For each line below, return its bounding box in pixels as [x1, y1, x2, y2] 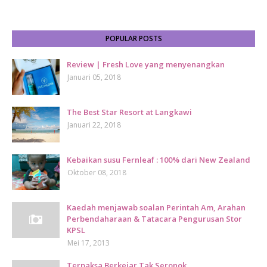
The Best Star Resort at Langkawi [67, 107, 192, 117]
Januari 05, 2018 [67, 72, 121, 82]
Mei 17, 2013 [67, 238, 110, 248]
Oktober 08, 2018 [67, 167, 126, 178]
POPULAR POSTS [105, 33, 162, 44]
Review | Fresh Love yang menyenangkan [67, 59, 225, 70]
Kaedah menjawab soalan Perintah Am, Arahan [67, 202, 246, 213]
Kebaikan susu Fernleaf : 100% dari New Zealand [67, 154, 250, 165]
